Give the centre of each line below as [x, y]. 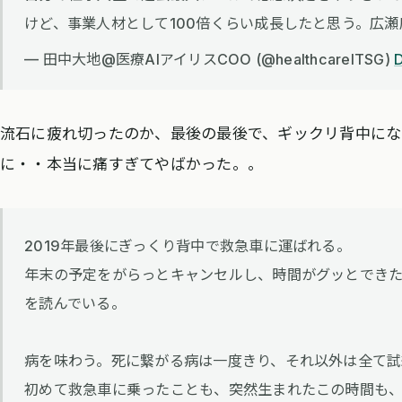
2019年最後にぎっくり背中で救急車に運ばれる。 [188, 246]
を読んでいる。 [75, 304]
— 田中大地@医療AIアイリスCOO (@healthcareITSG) [210, 59]
